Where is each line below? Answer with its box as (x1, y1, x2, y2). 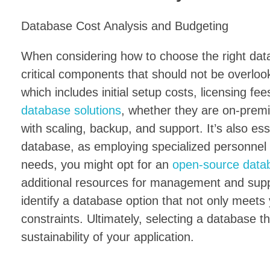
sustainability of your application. (21, 230, 194, 244)
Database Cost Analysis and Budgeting (21, 19, 228, 33)
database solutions (21, 104, 121, 118)
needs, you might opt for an (21, 158, 172, 172)
